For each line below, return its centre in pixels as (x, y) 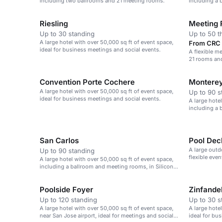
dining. (198, 66)
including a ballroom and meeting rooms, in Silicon (107, 166)
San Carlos (59, 140)
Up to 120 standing (68, 200)
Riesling (54, 24)
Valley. (48, 174)
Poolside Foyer (66, 190)
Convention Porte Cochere (87, 82)
